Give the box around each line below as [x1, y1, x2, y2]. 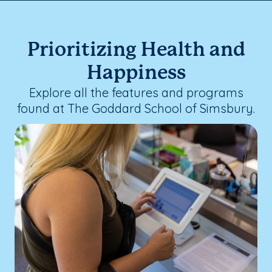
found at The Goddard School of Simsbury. [17, 100, 255, 116]
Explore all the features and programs [29, 84, 243, 100]
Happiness [86, 64, 186, 83]
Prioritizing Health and [27, 41, 245, 59]
